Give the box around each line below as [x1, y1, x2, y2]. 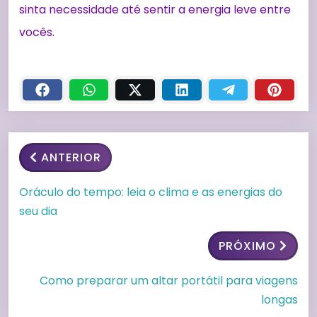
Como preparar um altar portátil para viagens [40, 272, 298, 289]
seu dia [19, 202, 57, 219]
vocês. [19, 23, 54, 40]
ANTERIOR [41, 149, 101, 166]
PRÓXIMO [219, 237, 276, 254]
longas [261, 291, 298, 308]
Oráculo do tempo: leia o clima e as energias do [19, 183, 282, 200]
